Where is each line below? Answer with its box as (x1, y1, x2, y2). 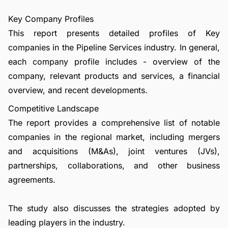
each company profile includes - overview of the (8, 56, 220, 67)
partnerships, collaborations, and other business (8, 160, 220, 170)
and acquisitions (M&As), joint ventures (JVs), (8, 146, 220, 156)
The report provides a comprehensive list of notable (8, 118, 220, 128)
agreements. (8, 175, 55, 185)
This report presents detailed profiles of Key (8, 28, 220, 38)
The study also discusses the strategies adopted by (8, 203, 220, 213)
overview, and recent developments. (8, 85, 148, 95)
